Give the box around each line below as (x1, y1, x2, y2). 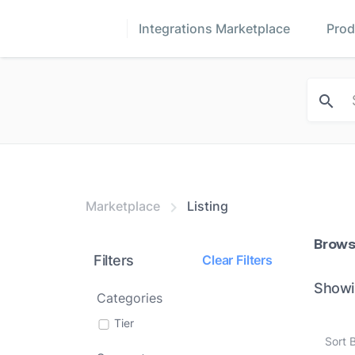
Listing (187, 198, 228, 214)
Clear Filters (202, 251, 273, 268)
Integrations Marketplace (138, 21, 290, 36)
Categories (97, 290, 162, 306)
